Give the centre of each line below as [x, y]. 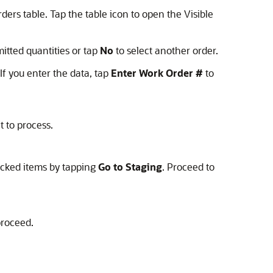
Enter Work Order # [157, 73]
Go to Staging [130, 167]
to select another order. [166, 50]
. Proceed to [188, 167]
